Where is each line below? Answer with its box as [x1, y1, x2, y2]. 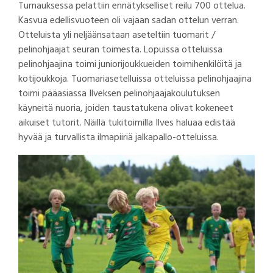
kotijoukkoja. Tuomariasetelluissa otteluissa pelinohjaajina [18, 71, 252, 87]
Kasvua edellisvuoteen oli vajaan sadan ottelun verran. [18, 12, 239, 29]
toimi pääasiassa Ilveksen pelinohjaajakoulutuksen [18, 85, 220, 102]
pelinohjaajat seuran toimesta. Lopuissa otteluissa [18, 41, 222, 58]
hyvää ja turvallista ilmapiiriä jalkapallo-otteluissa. [18, 129, 219, 146]
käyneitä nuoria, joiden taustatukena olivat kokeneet [18, 100, 233, 116]
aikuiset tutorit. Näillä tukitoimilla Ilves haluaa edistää [18, 115, 235, 131]
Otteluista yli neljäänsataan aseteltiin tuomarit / [18, 27, 215, 43]
